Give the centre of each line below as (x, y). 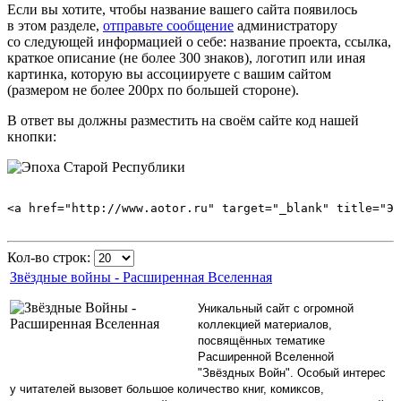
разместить (164, 121)
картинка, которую (67, 74)
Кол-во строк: (51, 258)
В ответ (32, 121)
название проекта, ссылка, (309, 42)
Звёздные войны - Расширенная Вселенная (141, 277)
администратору (286, 26)
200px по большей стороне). (212, 90)
